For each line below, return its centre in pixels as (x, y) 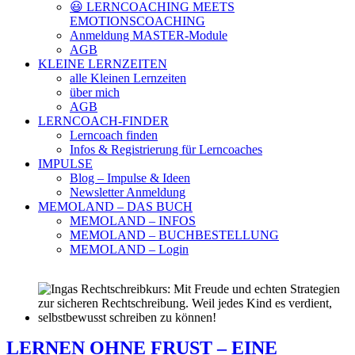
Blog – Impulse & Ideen (130, 178)
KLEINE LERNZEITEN (103, 64)
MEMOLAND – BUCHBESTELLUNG (174, 235)
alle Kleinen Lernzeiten (128, 78)
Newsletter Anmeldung (128, 192)
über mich (95, 92)
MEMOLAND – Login (129, 249)
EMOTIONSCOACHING (137, 21)
